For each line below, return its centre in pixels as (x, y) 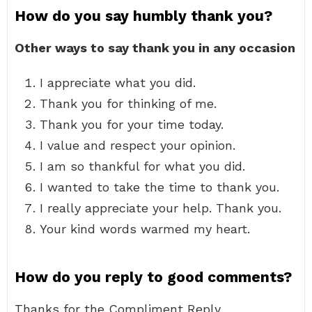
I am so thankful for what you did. (142, 166)
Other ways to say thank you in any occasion (155, 48)
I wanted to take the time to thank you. (159, 187)
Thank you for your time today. (132, 124)
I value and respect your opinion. (138, 145)
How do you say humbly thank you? (143, 16)
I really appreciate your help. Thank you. (161, 208)
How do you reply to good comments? (153, 277)
